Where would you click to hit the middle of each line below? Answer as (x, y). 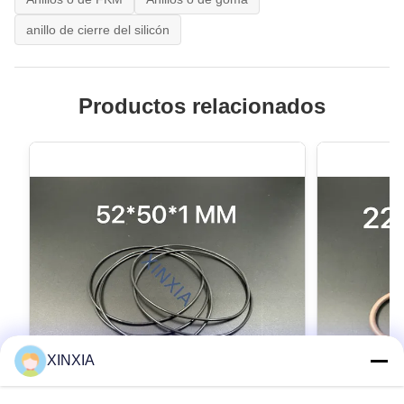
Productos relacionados (202, 106)
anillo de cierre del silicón (98, 29)
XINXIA (71, 360)
